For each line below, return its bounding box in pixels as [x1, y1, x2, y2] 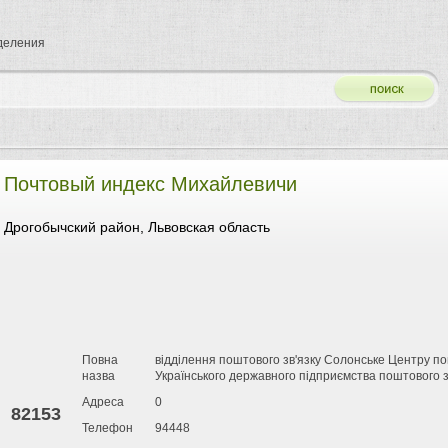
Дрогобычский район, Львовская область [4, 219, 270, 235]
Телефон [82, 421, 133, 435]
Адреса [82, 395, 124, 409]
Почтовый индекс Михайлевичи [4, 173, 297, 195]
